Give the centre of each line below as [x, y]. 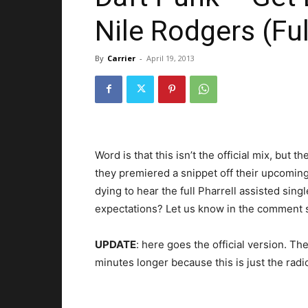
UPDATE [115, 244]
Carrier [121, 58]
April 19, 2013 [170, 58]
